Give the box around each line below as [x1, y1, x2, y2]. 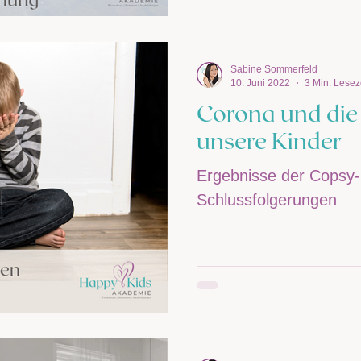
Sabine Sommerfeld [230, 64, 317, 75]
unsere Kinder [197, 127, 342, 154]
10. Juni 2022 [230, 77, 290, 89]
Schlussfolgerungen [197, 191, 337, 209]
